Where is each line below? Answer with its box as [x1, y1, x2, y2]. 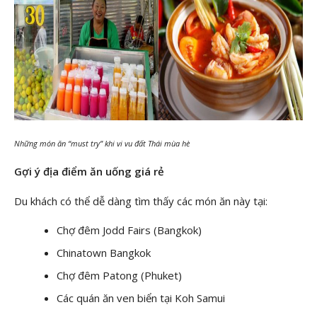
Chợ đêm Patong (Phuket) [57, 268, 182, 283]
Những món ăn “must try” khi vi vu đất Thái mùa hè [14, 137, 190, 149]
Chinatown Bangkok [57, 246, 151, 260]
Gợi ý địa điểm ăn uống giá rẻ [14, 164, 164, 179]
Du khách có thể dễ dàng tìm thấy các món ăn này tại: [14, 193, 267, 208]
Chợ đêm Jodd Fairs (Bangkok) [57, 223, 202, 238]
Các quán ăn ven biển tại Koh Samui [57, 291, 225, 306]
